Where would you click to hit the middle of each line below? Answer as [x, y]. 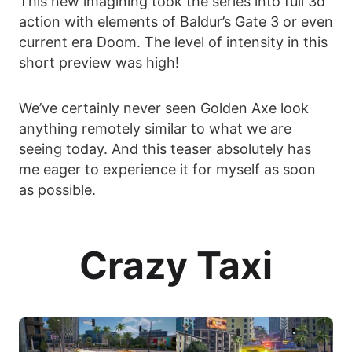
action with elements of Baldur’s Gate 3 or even [176, 22]
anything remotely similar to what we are [155, 129]
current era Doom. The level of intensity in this [173, 42]
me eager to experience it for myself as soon [167, 170]
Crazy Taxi [176, 266]
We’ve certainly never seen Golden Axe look [164, 108]
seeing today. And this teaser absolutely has [165, 149]
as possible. [57, 190]
